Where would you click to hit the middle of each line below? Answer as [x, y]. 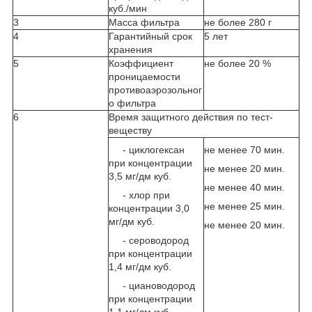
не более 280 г [238, 22]
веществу [130, 130]
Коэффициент [141, 63]
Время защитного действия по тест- [191, 117]
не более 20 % [237, 63]
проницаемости [145, 76]
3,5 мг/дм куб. [140, 176]
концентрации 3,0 [149, 208]
